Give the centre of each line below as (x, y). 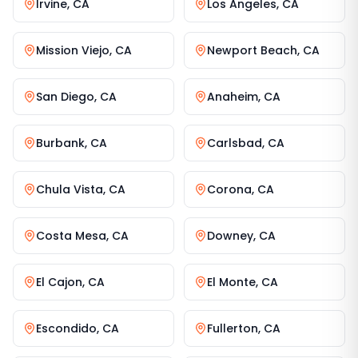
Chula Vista (70, 189)
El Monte (231, 282)
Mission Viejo (73, 50)
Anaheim (233, 97)
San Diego (65, 97)
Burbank (60, 143)
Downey (230, 236)
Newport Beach (252, 50)
